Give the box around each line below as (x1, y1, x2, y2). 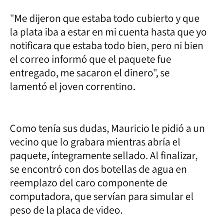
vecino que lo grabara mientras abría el (10, 134, 181, 150)
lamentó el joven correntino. (10, 78, 135, 94)
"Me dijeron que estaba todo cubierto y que (10, 10, 200, 26)
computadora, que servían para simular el (10, 188, 194, 204)
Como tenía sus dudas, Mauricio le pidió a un (10, 120, 205, 136)
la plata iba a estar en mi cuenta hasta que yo (10, 24, 207, 40)
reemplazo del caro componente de (10, 175, 167, 191)
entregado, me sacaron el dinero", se (10, 65, 170, 81)
